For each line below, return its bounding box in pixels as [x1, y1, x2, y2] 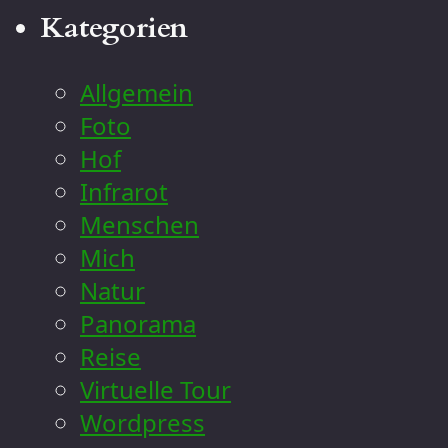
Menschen [80, 207, 199, 241]
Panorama [80, 306, 196, 340]
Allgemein [80, 75, 193, 109]
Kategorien [40, 7, 188, 48]
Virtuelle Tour [80, 372, 231, 406]
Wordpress [80, 405, 205, 439]
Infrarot [80, 174, 168, 208]
